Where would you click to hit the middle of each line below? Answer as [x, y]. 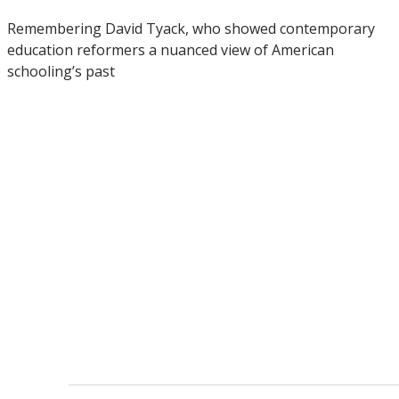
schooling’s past [61, 72]
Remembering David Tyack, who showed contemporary [191, 29]
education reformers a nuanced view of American [171, 50]
